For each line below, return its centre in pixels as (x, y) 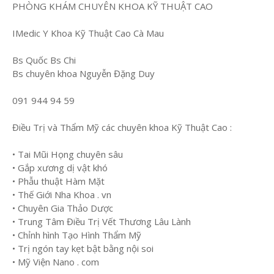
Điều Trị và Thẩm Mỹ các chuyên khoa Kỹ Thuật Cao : (123, 127)
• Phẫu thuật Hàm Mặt (60, 181)
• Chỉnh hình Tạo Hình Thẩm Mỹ (77, 235)
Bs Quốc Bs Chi (45, 60)
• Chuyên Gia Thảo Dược (64, 208)
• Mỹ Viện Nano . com (56, 261)
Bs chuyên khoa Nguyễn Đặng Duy (83, 73)
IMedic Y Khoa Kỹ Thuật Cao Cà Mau (89, 33)
